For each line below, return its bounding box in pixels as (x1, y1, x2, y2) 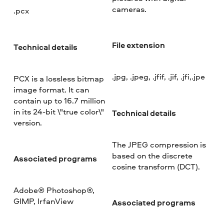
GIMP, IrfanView (13, 195, 74, 206)
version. (13, 116, 42, 128)
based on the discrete (111, 149, 192, 161)
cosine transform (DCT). (111, 160, 200, 172)
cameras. (111, 3, 146, 14)
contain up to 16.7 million (13, 94, 105, 106)
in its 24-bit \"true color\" (13, 105, 104, 117)
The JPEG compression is (111, 138, 206, 150)
